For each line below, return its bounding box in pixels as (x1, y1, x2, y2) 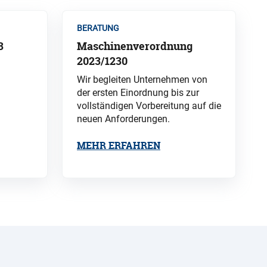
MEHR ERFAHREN (77, 139, 160, 153)
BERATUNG (77, 23, 119, 33)
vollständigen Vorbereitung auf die (77, 100, 221, 112)
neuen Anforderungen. (77, 113, 172, 125)
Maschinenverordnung (77, 39, 193, 54)
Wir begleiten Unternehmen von (77, 74, 207, 86)
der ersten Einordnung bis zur (77, 87, 199, 99)
